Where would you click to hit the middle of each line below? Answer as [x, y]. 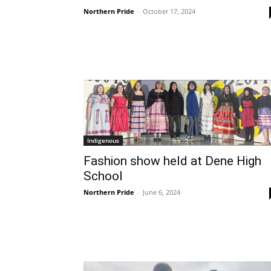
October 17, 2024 [169, 11]
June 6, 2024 [162, 192]
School [103, 176]
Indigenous [103, 141]
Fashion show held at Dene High [172, 161]
